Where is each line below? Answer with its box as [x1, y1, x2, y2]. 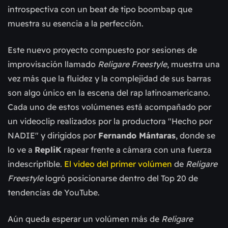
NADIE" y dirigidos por [8, 130, 98, 141]
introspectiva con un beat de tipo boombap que [8, 4, 192, 15]
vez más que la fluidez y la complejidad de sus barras [8, 73, 211, 84]
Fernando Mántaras [98, 130, 176, 141]
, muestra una [167, 59, 220, 70]
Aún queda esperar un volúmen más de [8, 214, 161, 224]
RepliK [35, 145, 62, 155]
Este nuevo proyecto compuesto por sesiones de [8, 45, 197, 55]
